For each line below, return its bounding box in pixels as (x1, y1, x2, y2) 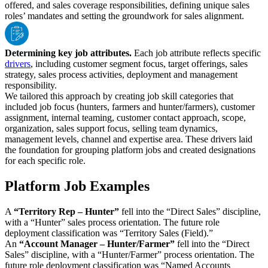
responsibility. (5, 80, 57, 91)
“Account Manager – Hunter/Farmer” (19, 239, 175, 249)
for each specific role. (5, 156, 86, 166)
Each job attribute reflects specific (132, 48, 261, 59)
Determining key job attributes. (5, 48, 132, 59)
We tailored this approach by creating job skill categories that (5, 91, 233, 102)
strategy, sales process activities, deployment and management (5, 69, 237, 80)
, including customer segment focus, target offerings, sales (31, 59, 248, 69)
